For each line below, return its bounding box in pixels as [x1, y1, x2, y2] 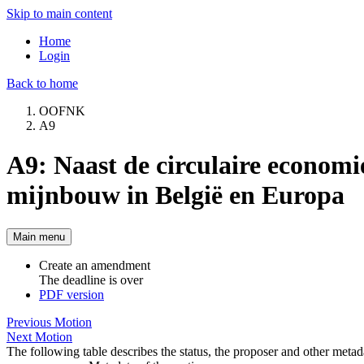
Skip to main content [6, 6, 112, 20]
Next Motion [6, 329, 72, 344]
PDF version [39, 287, 104, 301]
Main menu [13, 230, 65, 243]
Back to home [6, 76, 78, 90]
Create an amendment [39, 258, 150, 272]
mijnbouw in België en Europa [6, 180, 344, 210]
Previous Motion [6, 314, 92, 329]
